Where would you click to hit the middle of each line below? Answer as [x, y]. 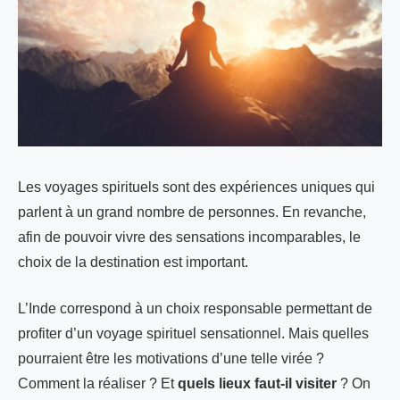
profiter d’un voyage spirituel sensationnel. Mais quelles [193, 333]
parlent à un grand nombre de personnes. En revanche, [192, 212]
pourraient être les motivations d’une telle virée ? [171, 358]
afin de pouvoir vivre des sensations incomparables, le [189, 237]
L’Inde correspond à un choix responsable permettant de [195, 308]
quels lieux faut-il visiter [257, 383]
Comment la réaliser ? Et [98, 383]
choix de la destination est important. [133, 262]
